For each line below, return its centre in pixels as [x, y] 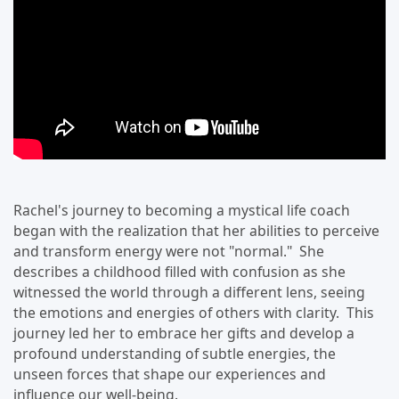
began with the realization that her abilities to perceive [196, 230]
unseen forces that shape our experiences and [170, 374]
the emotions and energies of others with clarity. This [194, 312]
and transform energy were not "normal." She [169, 251]
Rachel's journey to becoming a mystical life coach [182, 210]
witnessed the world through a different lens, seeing [189, 292]
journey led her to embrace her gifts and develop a [184, 333]
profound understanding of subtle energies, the [175, 353]
